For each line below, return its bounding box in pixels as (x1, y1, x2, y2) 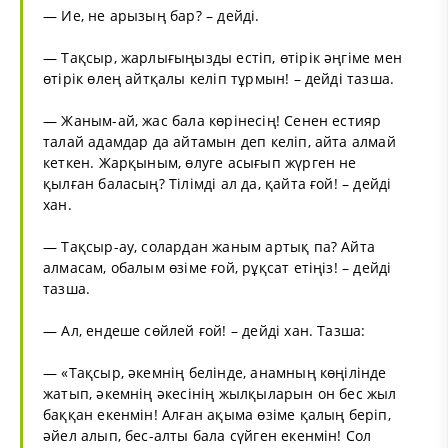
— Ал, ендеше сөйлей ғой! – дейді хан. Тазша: (43, 320, 366, 340)
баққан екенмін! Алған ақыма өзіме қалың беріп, (43, 404, 391, 424)
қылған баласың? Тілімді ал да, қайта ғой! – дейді (43, 173, 392, 193)
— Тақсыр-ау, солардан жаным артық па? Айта (43, 236, 376, 256)
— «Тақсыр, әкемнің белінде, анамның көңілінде (43, 362, 387, 382)
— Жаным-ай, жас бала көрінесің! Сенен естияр (43, 110, 382, 130)
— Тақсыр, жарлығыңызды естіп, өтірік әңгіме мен (43, 47, 403, 67)
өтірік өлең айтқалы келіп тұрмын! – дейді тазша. (43, 68, 395, 88)
